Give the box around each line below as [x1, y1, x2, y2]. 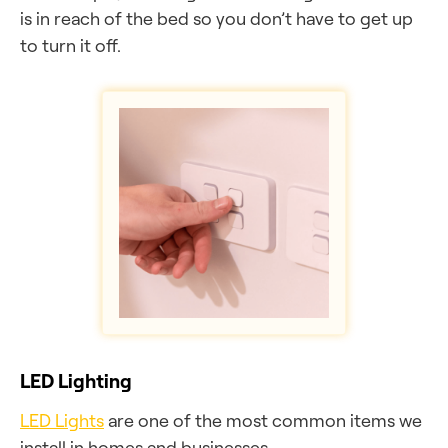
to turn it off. [20, 34, 121, 56]
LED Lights [20, 409, 104, 431]
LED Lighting [20, 368, 132, 393]
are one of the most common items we [104, 409, 422, 431]
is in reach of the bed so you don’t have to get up [20, 7, 413, 29]
